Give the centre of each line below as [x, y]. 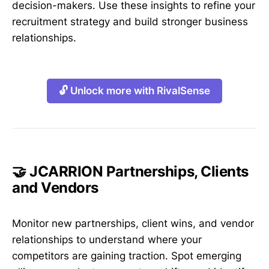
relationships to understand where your [107, 240]
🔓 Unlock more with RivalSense [134, 91]
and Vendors [55, 187]
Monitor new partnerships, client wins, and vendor [133, 224]
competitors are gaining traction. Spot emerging [127, 256]
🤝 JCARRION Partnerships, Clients [130, 171]
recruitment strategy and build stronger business [130, 21]
